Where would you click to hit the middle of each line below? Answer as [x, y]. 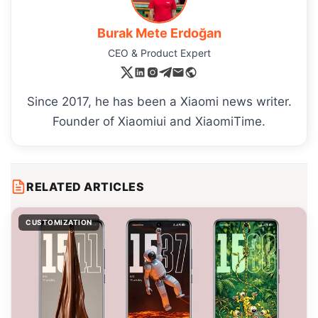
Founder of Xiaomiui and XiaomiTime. [159, 122]
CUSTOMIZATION [59, 223]
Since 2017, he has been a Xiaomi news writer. [159, 102]
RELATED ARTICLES [85, 187]
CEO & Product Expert [159, 53]
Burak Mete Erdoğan [159, 33]
